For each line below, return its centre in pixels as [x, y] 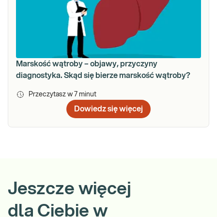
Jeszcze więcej [70, 189]
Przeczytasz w [51, 94]
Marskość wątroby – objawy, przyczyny [87, 64]
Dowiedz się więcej [108, 109]
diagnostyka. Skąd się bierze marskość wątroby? [103, 75]
